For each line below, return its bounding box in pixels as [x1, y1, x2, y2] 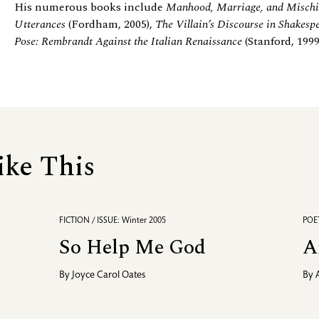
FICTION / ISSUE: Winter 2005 [58, 216, 166, 225]
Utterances [14, 15, 66, 33]
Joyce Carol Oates [71, 270, 145, 281]
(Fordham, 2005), [66, 15, 155, 33]
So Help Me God [58, 231, 206, 263]
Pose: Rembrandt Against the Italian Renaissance [14, 32, 242, 50]
